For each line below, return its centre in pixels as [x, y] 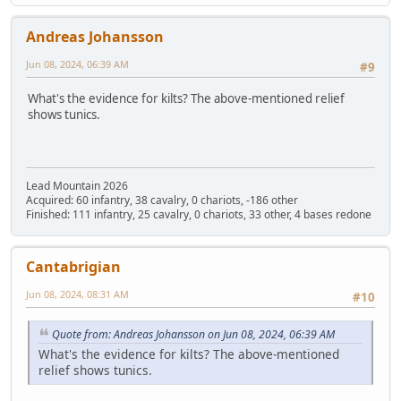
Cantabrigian [73, 267]
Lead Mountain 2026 [77, 186]
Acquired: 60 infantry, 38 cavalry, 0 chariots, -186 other [162, 200]
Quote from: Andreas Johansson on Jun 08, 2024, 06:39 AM [193, 334]
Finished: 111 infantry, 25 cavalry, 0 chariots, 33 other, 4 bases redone [199, 215]
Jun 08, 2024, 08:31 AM [77, 294]
